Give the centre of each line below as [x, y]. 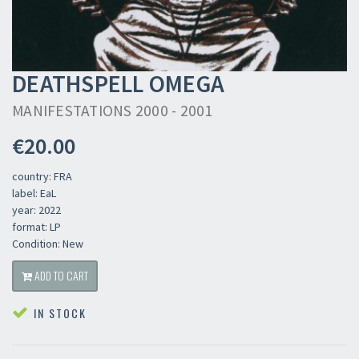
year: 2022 [36, 210]
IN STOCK [58, 313]
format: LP [36, 226]
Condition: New [48, 243]
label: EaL [34, 193]
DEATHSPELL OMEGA [118, 83]
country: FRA [42, 176]
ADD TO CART [60, 275]
